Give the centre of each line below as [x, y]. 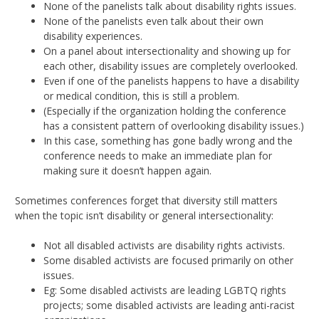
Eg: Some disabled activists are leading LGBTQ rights [165, 290]
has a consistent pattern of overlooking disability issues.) [174, 125]
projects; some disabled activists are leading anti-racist [169, 305]
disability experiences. [93, 36]
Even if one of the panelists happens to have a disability [171, 80]
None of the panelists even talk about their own [153, 21]
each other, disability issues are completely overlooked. [172, 66]
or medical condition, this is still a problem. [141, 95]
